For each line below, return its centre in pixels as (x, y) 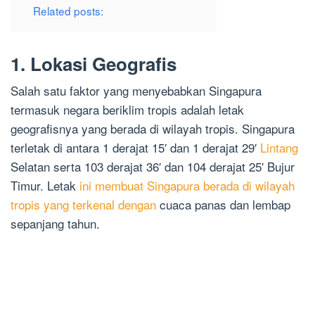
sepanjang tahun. (55, 224)
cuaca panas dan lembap (223, 205)
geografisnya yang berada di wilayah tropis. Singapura (153, 129)
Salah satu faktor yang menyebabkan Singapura (136, 91)
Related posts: (68, 11)
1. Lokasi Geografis (94, 64)
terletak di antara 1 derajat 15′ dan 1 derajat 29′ (135, 148)
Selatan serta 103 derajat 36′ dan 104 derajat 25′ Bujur (153, 167)
